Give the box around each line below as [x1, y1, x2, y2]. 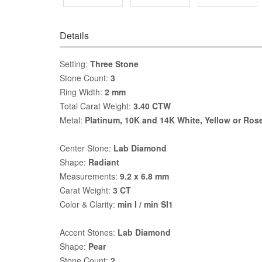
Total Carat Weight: [60, 99, 133, 112]
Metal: [60, 113, 85, 126]
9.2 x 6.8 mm [120, 170, 169, 182]
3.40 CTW [133, 99, 171, 112]
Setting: [60, 57, 90, 70]
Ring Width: [60, 85, 105, 98]
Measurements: [60, 170, 120, 182]
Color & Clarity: [60, 198, 118, 210]
